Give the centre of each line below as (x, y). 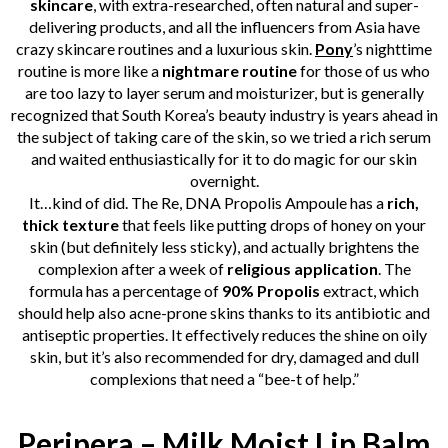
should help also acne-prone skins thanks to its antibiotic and (224, 313)
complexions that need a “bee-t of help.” (224, 379)
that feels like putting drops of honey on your (272, 225)
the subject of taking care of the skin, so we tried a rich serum (224, 137)
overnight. (224, 181)
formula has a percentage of (125, 291)
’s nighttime (392, 49)
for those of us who (363, 71)
